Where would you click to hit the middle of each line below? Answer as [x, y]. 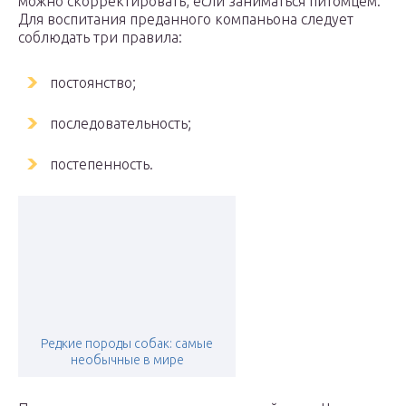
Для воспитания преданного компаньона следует [186, 19]
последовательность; [121, 123]
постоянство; [93, 82]
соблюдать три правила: [100, 37]
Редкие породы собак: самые [127, 343]
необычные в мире [127, 360]
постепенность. [101, 164]
